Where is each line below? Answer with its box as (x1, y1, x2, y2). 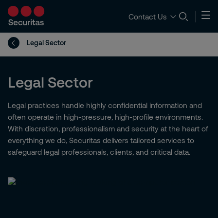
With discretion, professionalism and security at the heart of (8, 124, 208, 133)
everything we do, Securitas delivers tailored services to (8, 136, 194, 145)
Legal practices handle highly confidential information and (8, 101, 202, 109)
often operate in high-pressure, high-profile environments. (8, 112, 203, 121)
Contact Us (128, 12, 167, 21)
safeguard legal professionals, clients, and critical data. (8, 147, 190, 156)
